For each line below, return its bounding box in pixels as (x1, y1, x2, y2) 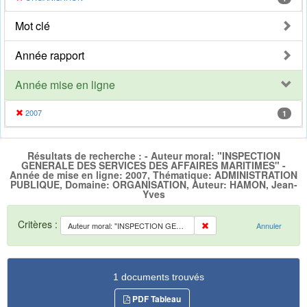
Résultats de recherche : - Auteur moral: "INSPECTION (27, 149, 280, 163)
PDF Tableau (130, 292, 181, 305)
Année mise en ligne (15, 77, 115, 93)
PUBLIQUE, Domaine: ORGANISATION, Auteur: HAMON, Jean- (10, 177, 297, 192)
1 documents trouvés (113, 271, 204, 282)
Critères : (18, 217, 60, 231)
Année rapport (15, 47, 84, 64)
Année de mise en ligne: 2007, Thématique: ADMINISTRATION (10, 168, 297, 182)
